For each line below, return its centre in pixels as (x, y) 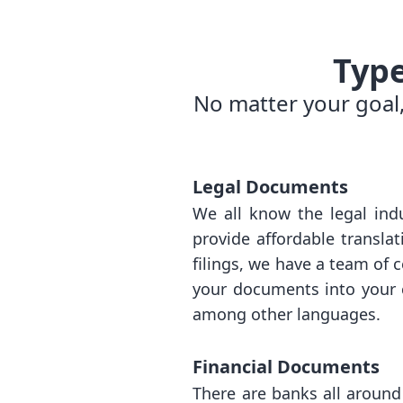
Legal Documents (271, 187)
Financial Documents (287, 367)
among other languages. (287, 314)
